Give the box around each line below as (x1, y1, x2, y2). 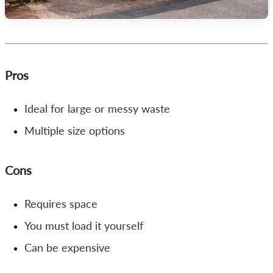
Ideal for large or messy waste (24, 102, 170, 115)
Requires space (24, 197, 97, 210)
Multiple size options (24, 124, 125, 137)
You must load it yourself (24, 219, 143, 232)
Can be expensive (24, 241, 110, 254)
